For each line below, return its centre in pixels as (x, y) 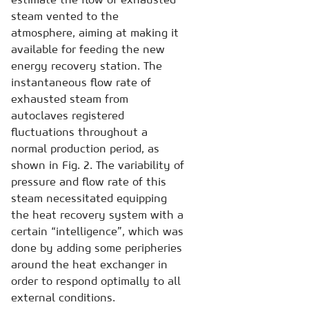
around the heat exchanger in (89, 264)
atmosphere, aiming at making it (95, 32)
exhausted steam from (70, 98)
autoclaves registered (68, 115)
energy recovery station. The (87, 65)
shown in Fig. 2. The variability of (98, 165)
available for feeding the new (88, 49)
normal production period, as (85, 148)
